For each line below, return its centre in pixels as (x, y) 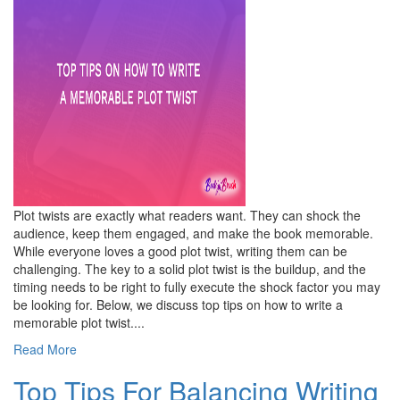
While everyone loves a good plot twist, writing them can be (180, 251)
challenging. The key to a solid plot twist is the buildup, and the (190, 269)
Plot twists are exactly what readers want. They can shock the (187, 216)
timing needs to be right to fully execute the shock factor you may (197, 287)
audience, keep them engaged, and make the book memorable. (193, 233)
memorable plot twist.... (79, 323)
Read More (45, 350)
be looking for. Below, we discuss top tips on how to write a (178, 305)
